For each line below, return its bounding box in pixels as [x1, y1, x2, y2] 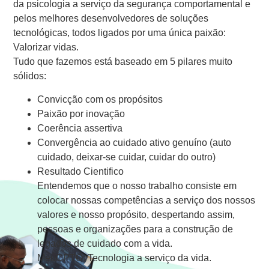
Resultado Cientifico [37, 166, 124, 177]
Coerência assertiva [37, 122, 123, 133]
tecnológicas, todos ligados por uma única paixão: [13, 28, 226, 38]
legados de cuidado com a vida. [37, 238, 173, 249]
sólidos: [13, 71, 47, 82]
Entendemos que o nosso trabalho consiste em [37, 180, 237, 191]
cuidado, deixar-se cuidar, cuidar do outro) [37, 151, 216, 162]
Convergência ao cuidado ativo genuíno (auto [37, 137, 232, 148]
